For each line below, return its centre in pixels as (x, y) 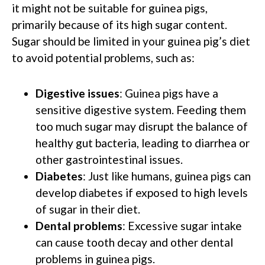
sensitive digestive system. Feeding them (141, 109)
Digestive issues (77, 93)
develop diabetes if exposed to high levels (142, 192)
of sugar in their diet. (88, 209)
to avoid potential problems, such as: (103, 57)
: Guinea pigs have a (169, 93)
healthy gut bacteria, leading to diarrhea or (143, 143)
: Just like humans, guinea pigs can (167, 176)
